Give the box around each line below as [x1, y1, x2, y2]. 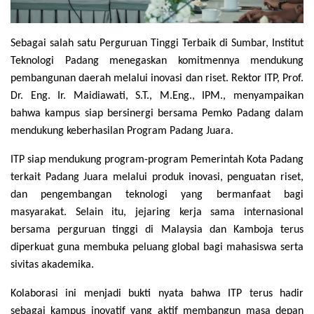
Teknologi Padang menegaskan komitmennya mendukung [11, 55, 303, 67]
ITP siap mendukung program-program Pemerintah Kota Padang [11, 154, 303, 166]
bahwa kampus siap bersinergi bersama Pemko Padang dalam [11, 108, 303, 120]
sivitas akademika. [11, 259, 94, 271]
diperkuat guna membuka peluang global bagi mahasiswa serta [11, 242, 303, 254]
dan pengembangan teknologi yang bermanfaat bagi [11, 189, 303, 201]
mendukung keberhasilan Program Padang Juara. [11, 125, 233, 137]
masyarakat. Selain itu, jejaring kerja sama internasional [11, 207, 303, 219]
